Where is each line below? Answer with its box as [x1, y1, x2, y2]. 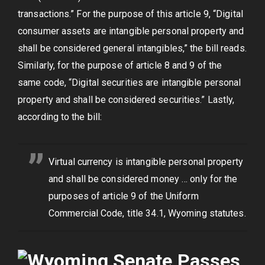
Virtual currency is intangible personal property [49, 156, 243, 167]
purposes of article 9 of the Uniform [49, 190, 199, 202]
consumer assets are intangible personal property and [18, 25, 244, 37]
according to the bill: [18, 111, 102, 122]
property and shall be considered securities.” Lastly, [18, 94, 235, 105]
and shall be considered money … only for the [49, 173, 238, 185]
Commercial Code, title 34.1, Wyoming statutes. [49, 208, 246, 219]
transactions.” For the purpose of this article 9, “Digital [18, 8, 243, 20]
